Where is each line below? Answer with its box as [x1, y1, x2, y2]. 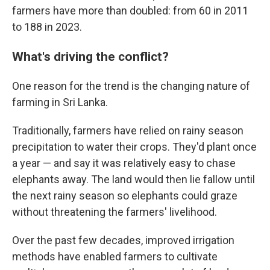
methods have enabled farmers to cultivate [12, 250, 218, 263]
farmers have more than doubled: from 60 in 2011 [12, 4, 248, 17]
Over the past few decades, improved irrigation [12, 234, 234, 246]
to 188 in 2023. [12, 20, 82, 33]
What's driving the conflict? [12, 49, 169, 64]
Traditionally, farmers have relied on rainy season [12, 124, 243, 137]
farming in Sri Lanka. [12, 96, 108, 108]
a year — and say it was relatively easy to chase [12, 157, 236, 169]
